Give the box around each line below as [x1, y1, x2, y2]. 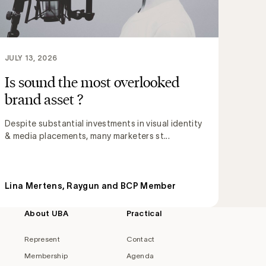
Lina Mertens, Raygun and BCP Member [5, 181, 176, 191]
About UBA [24, 209, 68, 218]
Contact [126, 235, 155, 243]
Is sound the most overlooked [5, 73, 179, 91]
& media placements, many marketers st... [5, 131, 170, 141]
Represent [24, 235, 60, 243]
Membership [24, 252, 68, 260]
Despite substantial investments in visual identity [5, 119, 202, 129]
